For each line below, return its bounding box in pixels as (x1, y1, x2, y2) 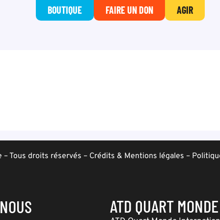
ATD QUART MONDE (110, 195, 219, 216)
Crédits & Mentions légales (89, 151, 184, 161)
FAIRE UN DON (106, 4, 153, 16)
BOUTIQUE (48, 4, 82, 16)
